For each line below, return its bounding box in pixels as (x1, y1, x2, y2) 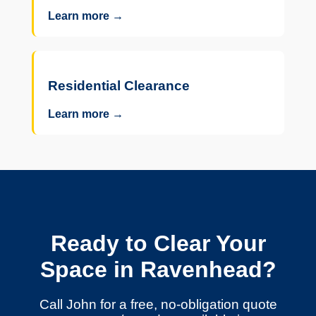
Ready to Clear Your (50, 231, 266, 257)
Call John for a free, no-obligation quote (39, 296, 277, 312)
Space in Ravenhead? (39, 257, 276, 283)
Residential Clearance (47, 78, 190, 93)
